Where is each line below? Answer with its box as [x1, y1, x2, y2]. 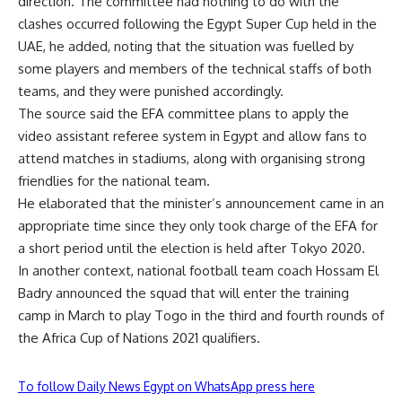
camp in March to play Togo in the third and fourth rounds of [18, 307, 384, 324]
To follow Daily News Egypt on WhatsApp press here [18, 379, 315, 394]
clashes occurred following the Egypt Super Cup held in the [18, 15, 377, 32]
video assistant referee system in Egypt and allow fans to [18, 127, 367, 144]
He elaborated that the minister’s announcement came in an [18, 195, 384, 212]
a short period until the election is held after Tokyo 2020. [18, 240, 365, 257]
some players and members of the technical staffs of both [18, 60, 371, 77]
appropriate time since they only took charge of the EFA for [18, 217, 378, 234]
